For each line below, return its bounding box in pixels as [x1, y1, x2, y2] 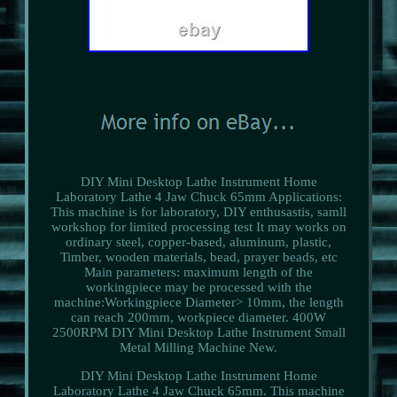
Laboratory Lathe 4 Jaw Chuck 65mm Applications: [55, 189, 342, 204]
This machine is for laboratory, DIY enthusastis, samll [51, 204, 346, 219]
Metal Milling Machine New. [120, 339, 277, 354]
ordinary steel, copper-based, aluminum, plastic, [66, 234, 331, 249]
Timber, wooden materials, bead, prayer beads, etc [59, 249, 338, 264]
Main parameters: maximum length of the [84, 264, 313, 279]
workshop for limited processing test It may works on [51, 219, 346, 234]
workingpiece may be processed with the [85, 279, 312, 294]
